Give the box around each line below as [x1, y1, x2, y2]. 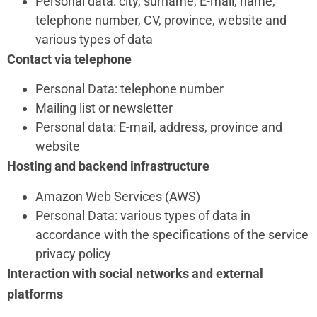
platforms [7, 286, 63, 301]
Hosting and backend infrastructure [7, 158, 209, 174]
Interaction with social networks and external [7, 265, 263, 281]
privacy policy [35, 246, 111, 261]
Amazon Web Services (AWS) [35, 188, 200, 204]
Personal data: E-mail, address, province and [35, 120, 282, 135]
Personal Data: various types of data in [35, 207, 250, 223]
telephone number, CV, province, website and [35, 12, 287, 28]
